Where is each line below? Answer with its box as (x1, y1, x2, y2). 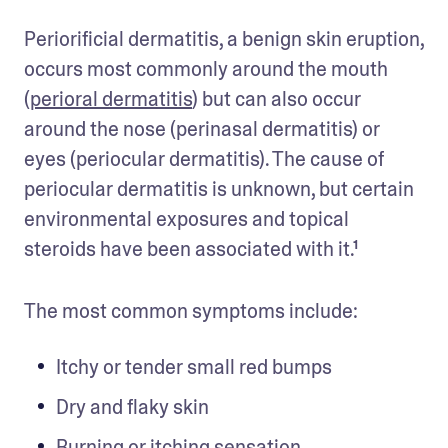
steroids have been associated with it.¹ (24, 235, 362, 262)
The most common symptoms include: (24, 297, 362, 324)
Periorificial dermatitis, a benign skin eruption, (24, 25, 424, 52)
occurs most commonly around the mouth (24, 55, 388, 82)
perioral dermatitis (30, 85, 192, 112)
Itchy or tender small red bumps (56, 353, 332, 380)
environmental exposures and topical (24, 205, 349, 232)
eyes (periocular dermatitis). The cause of (24, 145, 384, 172)
